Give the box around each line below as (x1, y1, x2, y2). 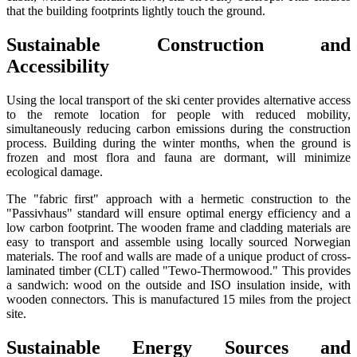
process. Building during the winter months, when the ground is (6, 136, 351, 151)
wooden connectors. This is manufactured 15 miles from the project (6, 292, 351, 307)
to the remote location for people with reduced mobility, (6, 108, 351, 122)
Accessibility (6, 56, 109, 77)
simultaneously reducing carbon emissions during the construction (6, 122, 351, 136)
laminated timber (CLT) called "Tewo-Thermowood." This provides (6, 264, 351, 278)
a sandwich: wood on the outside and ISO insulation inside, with (6, 278, 351, 292)
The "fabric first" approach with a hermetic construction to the (6, 192, 351, 206)
